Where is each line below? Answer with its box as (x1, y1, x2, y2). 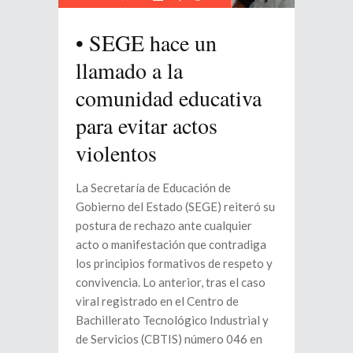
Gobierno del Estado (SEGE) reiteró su (76, 199, 275, 214)
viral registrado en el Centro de (76, 293, 239, 308)
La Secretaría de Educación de (76, 180, 231, 195)
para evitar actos (76, 110, 217, 140)
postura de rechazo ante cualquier (76, 217, 252, 232)
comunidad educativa (76, 82, 262, 113)
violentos (76, 137, 157, 168)
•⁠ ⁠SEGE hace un (76, 27, 217, 58)
